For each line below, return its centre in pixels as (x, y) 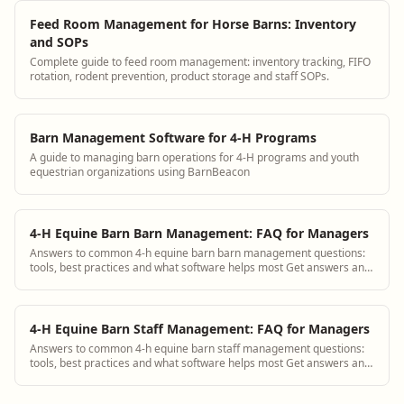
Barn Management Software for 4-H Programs (173, 137)
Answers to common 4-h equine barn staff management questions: (197, 348)
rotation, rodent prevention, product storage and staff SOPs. (179, 76)
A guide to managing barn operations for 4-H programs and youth (194, 157)
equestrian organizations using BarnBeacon (140, 171)
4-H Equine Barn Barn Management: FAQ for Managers (199, 233)
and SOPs (59, 41)
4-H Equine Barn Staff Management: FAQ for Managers (200, 328)
